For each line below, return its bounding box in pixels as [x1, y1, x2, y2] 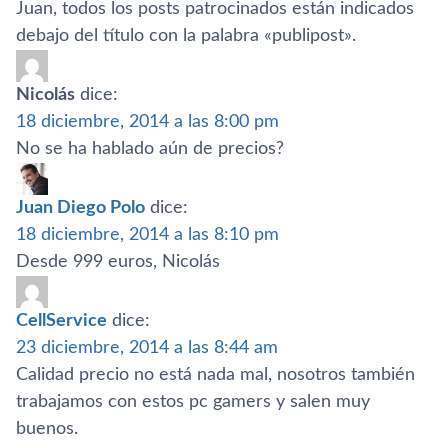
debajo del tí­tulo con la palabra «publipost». [16, 26, 356, 45]
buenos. [16, 419, 78, 438]
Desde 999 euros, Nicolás [16, 252, 220, 271]
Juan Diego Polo [16, 198, 145, 217]
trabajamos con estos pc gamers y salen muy [16, 392, 370, 411]
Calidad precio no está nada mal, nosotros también [16, 365, 415, 384]
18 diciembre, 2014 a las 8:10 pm [16, 225, 279, 244]
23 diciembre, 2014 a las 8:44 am [16, 338, 278, 357]
